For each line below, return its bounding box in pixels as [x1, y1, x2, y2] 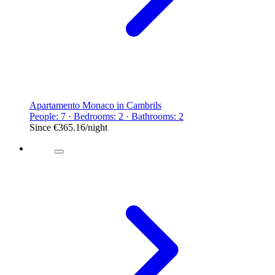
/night [85, 122, 107, 133]
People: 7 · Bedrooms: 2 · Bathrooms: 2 [29, 110, 184, 122]
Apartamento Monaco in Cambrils [29, 99, 161, 110]
